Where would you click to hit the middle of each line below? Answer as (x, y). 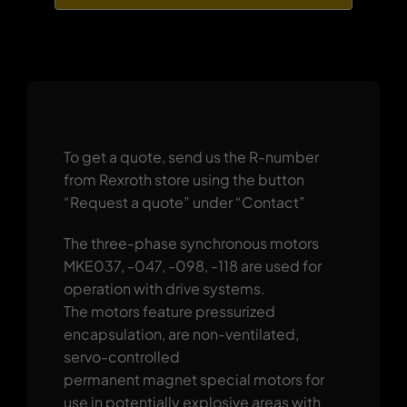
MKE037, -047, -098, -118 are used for (192, 265)
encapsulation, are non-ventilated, (181, 333)
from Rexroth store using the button (184, 179)
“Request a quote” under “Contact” (184, 202)
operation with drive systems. (164, 288)
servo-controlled (121, 356)
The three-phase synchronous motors (191, 243)
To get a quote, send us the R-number (191, 156)
